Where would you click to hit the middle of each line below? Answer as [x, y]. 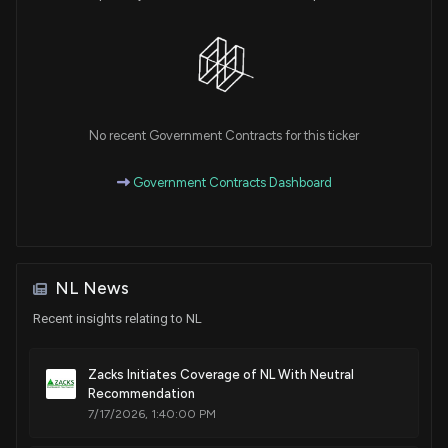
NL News [92, 288]
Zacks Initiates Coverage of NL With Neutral [221, 375]
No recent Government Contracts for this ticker [224, 136]
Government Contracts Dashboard [230, 183]
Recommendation [141, 394]
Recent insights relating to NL [117, 319]
